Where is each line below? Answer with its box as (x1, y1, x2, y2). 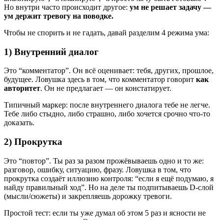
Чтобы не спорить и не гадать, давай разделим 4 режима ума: (4, 28, 209, 37)
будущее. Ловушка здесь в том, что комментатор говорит (4, 75, 196, 84)
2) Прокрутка (4, 136, 62, 147)
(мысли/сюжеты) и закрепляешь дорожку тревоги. (4, 192, 172, 200)
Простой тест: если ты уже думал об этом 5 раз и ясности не (4, 208, 206, 217)
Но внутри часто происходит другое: (4, 2, 130, 11)
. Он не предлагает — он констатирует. (40, 84, 171, 93)
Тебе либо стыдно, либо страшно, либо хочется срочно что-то (4, 110, 210, 118)
